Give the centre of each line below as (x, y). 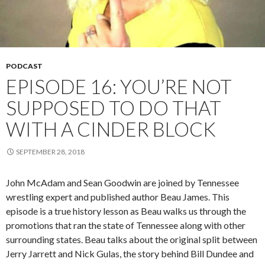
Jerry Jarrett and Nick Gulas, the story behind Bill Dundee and (130, 253)
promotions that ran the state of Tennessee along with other (126, 225)
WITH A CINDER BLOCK (111, 129)
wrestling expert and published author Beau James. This (118, 196)
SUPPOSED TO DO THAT (114, 107)
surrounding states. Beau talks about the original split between (132, 239)
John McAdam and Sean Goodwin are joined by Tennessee (122, 182)
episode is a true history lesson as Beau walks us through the (126, 211)
